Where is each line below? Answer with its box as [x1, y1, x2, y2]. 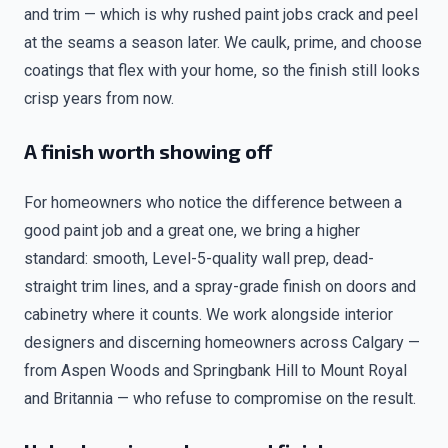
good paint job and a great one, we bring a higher [24, 221, 360, 240]
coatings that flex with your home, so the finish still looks [24, 61, 420, 80]
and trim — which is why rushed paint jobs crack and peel [24, 5, 418, 24]
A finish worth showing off [24, 139, 272, 163]
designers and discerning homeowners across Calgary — [24, 333, 420, 352]
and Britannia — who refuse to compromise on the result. [24, 389, 416, 408]
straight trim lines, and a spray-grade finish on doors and [24, 277, 416, 296]
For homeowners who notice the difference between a [24, 193, 402, 212]
